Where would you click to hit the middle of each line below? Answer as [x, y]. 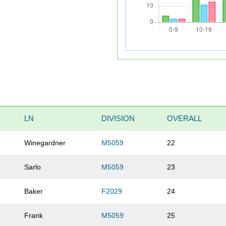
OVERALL [185, 119]
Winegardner [45, 143]
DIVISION [118, 119]
